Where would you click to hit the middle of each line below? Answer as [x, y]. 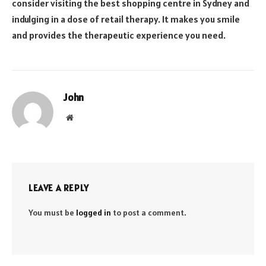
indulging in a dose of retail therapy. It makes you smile [126, 19]
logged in [94, 212]
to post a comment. [149, 212]
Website [86, 117]
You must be [52, 212]
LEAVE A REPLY [59, 188]
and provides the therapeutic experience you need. [119, 35]
